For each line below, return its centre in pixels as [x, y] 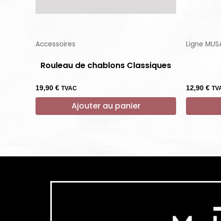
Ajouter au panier [106, 106]
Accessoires [55, 44]
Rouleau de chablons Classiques [106, 65]
